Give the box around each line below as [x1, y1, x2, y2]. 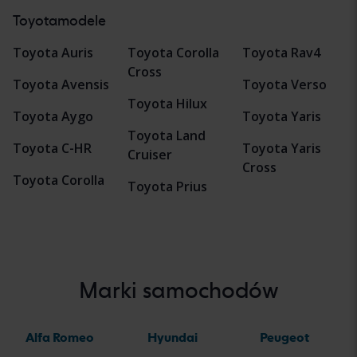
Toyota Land [127, 127, 206, 145]
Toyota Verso [242, 76, 327, 94]
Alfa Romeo [25, 329, 94, 345]
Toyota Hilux [127, 95, 207, 113]
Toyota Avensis [13, 76, 109, 94]
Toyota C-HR [13, 139, 92, 158]
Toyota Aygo [13, 108, 93, 126]
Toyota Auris [13, 44, 93, 62]
